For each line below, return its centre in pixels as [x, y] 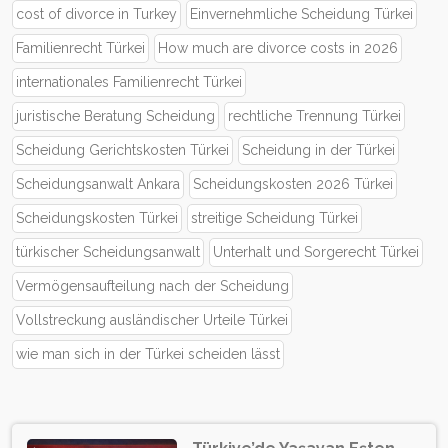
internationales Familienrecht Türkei [129, 82]
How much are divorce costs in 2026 [278, 48]
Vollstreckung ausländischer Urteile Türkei [152, 320]
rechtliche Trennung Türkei [314, 116]
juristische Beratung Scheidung [115, 116]
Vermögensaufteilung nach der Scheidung [152, 286]
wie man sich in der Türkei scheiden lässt [148, 354]
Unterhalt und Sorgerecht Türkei [316, 252]
